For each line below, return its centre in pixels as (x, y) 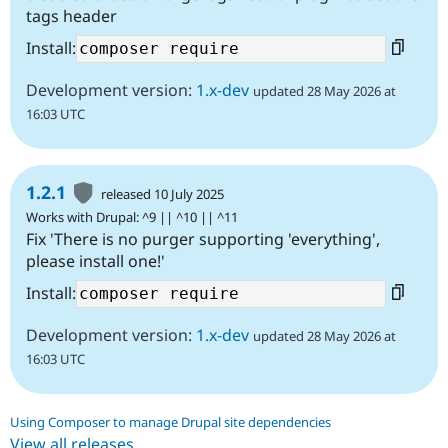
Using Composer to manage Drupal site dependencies (170, 422)
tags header (71, 16)
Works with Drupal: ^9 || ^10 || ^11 (132, 217)
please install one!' (95, 261)
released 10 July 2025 (163, 194)
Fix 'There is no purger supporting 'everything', (203, 239)
